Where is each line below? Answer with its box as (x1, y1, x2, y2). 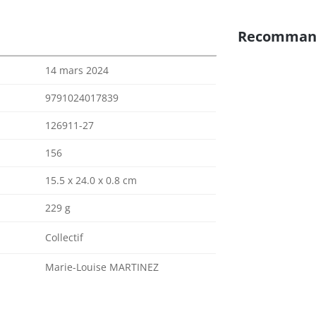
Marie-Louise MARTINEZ (45, 260, 159, 274)
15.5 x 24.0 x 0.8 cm (45, 174, 137, 187)
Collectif (45, 231, 83, 244)
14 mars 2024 (45, 63, 109, 77)
